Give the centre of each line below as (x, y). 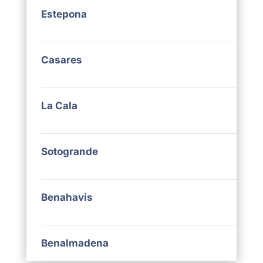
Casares (61, 60)
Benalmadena (75, 243)
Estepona (64, 14)
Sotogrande (69, 152)
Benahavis (67, 198)
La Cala (59, 106)
